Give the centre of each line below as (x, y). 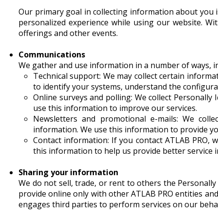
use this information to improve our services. (115, 108)
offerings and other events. (68, 33)
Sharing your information (68, 172)
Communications (52, 54)
